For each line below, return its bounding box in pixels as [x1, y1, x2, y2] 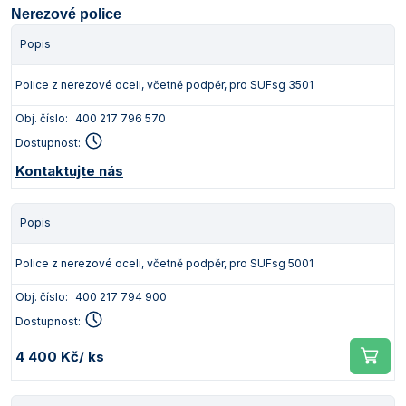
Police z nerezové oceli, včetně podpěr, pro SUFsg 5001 [15, 256, 314, 270]
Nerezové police [11, 6, 121, 22]
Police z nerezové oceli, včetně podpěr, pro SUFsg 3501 [15, 78, 314, 92]
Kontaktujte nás [15, 162, 123, 179]
